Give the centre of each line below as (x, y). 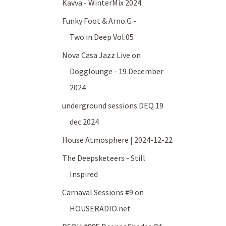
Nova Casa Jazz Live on (102, 55)
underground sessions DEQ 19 (113, 106)
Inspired (84, 174)
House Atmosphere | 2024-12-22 (118, 140)
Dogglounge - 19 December (117, 71)
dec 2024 (84, 122)
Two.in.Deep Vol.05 (102, 37)
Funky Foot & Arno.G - (99, 21)
